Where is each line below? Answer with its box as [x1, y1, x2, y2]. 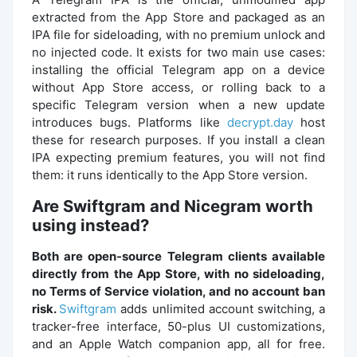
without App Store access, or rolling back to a [32, 79, 325, 95]
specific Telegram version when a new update [32, 96, 325, 112]
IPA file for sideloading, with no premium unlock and [32, 26, 325, 42]
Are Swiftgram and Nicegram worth [32, 195, 313, 216]
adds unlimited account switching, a [116, 300, 326, 316]
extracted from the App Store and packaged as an [32, 9, 325, 25]
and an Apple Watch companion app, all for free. [32, 335, 325, 351]
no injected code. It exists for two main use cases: [32, 44, 325, 60]
